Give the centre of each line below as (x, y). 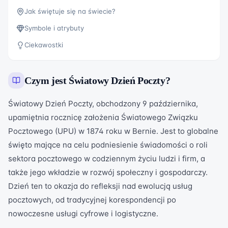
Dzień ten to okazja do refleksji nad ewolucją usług (100, 186)
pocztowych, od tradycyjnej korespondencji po (92, 200)
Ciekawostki (44, 45)
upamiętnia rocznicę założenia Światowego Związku (103, 117)
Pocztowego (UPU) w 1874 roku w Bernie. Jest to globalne (113, 131)
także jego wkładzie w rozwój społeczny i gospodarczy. (108, 172)
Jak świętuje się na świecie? (70, 11)
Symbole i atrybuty (54, 28)
